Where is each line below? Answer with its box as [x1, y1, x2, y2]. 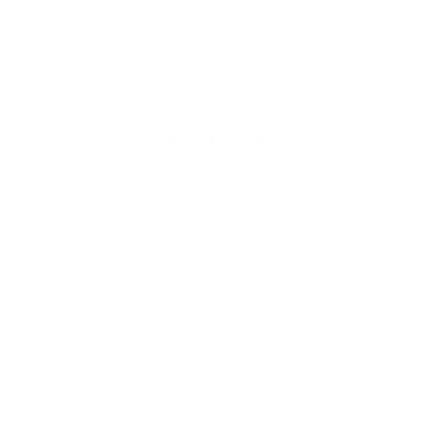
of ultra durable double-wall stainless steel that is [17, 414, 405, 436]
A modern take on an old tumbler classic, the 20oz [17, 322, 408, 344]
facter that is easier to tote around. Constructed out [17, 391, 423, 413]
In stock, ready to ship [156, 67, 327, 88]
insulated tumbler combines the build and [17, 345, 341, 367]
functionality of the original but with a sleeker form [17, 368, 416, 390]
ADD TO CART [160, 132, 288, 148]
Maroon [194, 6, 254, 27]
